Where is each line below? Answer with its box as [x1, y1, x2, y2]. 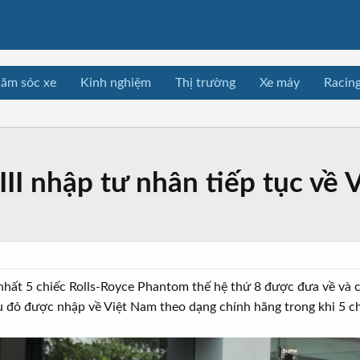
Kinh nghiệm [80, 76, 151, 89]
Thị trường [175, 76, 235, 89]
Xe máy [260, 76, 300, 89]
